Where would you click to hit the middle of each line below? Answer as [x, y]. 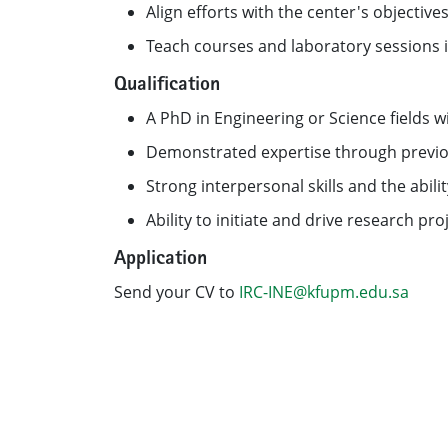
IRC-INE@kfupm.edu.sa [324, 292]
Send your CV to [176, 292]
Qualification [167, 86]
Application [160, 260]
